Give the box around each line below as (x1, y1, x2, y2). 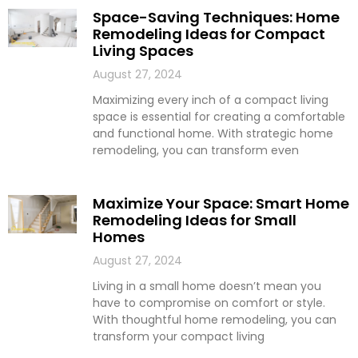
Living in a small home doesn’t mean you (92, 278, 321, 295)
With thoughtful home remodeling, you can (92, 312, 336, 328)
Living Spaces (92, 41, 193, 62)
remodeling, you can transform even (92, 142, 299, 159)
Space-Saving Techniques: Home (92, 7, 340, 28)
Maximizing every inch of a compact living (92, 92, 328, 109)
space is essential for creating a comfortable (92, 109, 345, 125)
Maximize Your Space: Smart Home (92, 193, 349, 214)
